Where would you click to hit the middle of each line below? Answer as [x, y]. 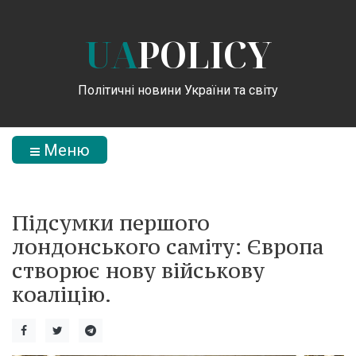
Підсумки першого [111, 222]
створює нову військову [138, 270]
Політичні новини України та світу [178, 90]
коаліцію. [62, 294]
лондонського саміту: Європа [168, 246]
